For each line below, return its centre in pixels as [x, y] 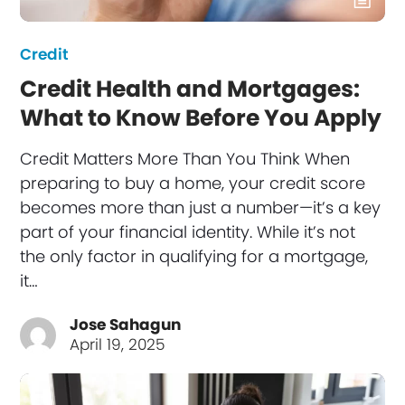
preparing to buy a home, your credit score [193, 183]
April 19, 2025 [118, 344]
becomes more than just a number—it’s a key [201, 207]
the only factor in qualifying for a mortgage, [194, 256]
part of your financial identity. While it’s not [188, 231]
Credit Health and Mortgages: [190, 89]
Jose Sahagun [126, 325]
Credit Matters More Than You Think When [185, 158]
